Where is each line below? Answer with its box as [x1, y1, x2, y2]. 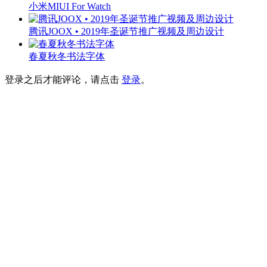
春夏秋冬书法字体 [29, 51, 105, 61]
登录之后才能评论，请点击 [5, 74, 122, 85]
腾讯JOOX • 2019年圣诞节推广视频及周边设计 [29, 26, 224, 36]
